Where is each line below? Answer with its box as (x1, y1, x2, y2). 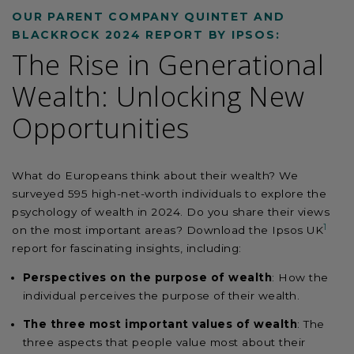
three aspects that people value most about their (22, 336, 306, 349)
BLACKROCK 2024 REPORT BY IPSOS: (12, 27, 281, 42)
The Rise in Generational (12, 46, 324, 84)
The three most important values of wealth (22, 318, 298, 331)
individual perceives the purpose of (22, 288, 228, 302)
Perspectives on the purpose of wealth (22, 270, 273, 284)
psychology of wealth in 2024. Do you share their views (12, 205, 330, 219)
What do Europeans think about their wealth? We (12, 169, 298, 183)
